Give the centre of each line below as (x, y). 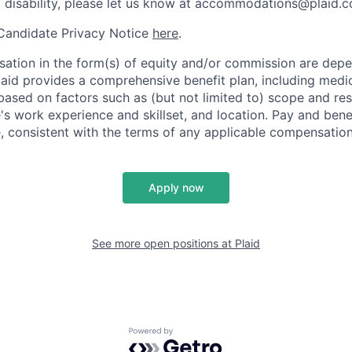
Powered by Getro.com (197, 335)
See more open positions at (163, 243)
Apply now (176, 187)
